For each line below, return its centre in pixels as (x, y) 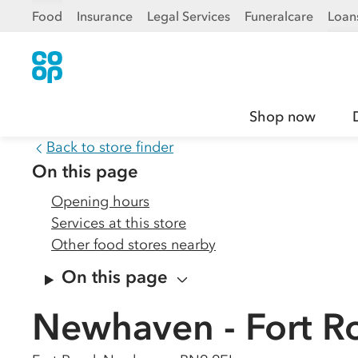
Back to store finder (110, 147)
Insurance (105, 16)
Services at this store (119, 223)
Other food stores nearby (133, 245)
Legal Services (189, 16)
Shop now (282, 117)
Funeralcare (279, 16)
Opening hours (100, 201)
